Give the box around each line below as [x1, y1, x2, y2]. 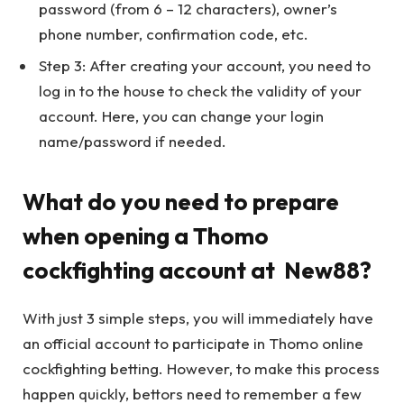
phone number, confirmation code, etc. [39, 23, 308, 43]
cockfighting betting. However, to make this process [23, 358, 380, 378]
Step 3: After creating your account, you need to [39, 56, 371, 76]
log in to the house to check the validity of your [39, 81, 362, 101]
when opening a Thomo [23, 221, 269, 252]
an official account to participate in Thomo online [23, 333, 363, 353]
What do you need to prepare [23, 187, 339, 217]
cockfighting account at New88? [23, 255, 372, 286]
